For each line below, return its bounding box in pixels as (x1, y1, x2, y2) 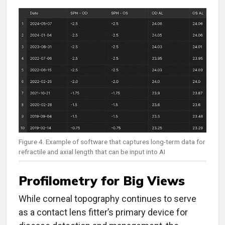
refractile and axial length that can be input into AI (19, 148, 165, 156)
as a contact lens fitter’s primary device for (19, 207, 188, 218)
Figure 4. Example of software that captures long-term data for (19, 138, 205, 146)
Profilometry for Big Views (19, 173, 185, 189)
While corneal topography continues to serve (19, 193, 196, 204)
